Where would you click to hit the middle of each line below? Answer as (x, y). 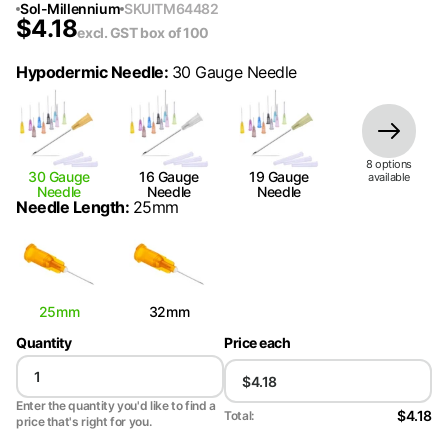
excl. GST (109, 32)
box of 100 (175, 32)
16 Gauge (169, 176)
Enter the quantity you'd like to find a (116, 405)
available (389, 177)
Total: (239, 415)
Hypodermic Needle (90, 72)
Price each (257, 342)
